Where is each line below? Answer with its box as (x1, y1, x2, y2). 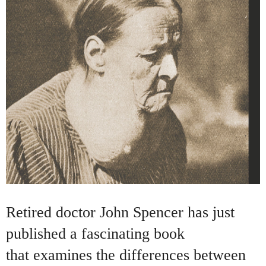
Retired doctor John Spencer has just (6, 203, 235, 221)
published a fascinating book (6, 224, 185, 242)
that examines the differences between (6, 246, 246, 264)
